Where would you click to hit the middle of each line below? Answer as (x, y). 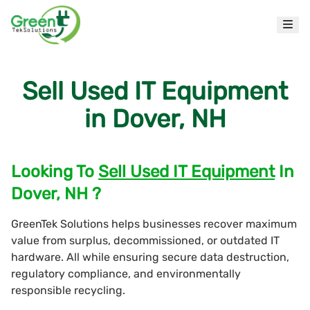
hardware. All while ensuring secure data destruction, (150, 257)
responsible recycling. (68, 290)
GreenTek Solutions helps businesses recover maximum (154, 224)
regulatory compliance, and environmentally (126, 273)
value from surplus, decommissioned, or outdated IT (145, 240)
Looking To (55, 171)
